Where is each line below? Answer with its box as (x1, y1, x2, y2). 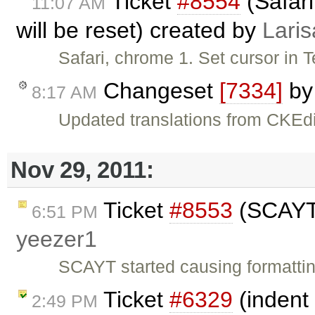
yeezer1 (16, 226, 97, 252)
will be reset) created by (16, 18, 262, 44)
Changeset (97, 77, 219, 103)
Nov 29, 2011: (11, 156, 154, 183)
